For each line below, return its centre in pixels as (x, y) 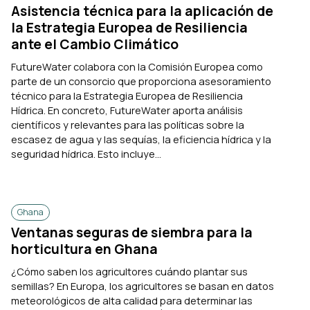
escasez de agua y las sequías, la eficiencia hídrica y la (141, 139)
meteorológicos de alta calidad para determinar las (132, 301)
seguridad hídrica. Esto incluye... (86, 154)
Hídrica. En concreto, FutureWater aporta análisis (127, 110)
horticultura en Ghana (84, 249)
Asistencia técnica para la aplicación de (142, 11)
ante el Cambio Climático (95, 44)
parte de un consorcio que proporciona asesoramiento (141, 81)
